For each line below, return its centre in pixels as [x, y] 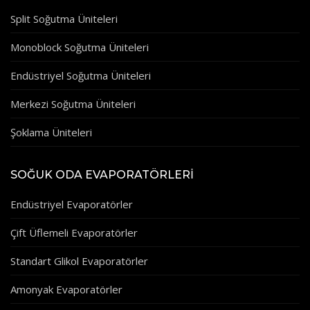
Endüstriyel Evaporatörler [72, 204]
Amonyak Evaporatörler [66, 290]
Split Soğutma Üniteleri [64, 19]
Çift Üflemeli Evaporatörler [74, 233]
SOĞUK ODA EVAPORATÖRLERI [102, 175]
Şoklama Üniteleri [51, 133]
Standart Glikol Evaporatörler [79, 261]
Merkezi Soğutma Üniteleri [73, 104]
